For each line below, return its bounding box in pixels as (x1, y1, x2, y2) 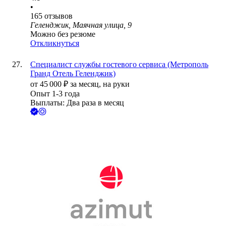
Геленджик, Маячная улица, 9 (30, 21, 132, 30)
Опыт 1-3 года (30, 89, 80, 98)
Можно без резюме (30, 30, 95, 39)
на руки (103, 80, 130, 89)
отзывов (44, 12, 73, 21)
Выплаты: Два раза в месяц (30, 98, 124, 107)
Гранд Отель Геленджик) (30, 69, 116, 78)
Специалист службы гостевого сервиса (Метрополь (30, 60, 208, 69)
